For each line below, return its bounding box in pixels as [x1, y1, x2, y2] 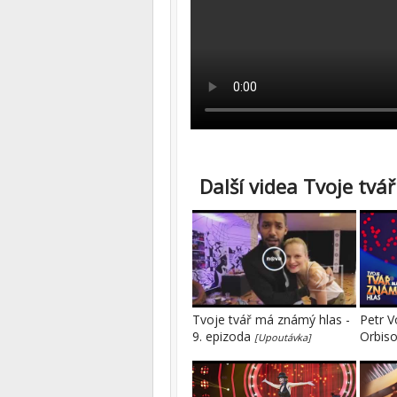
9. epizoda [192, 328, 254, 345]
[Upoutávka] [254, 331, 311, 344]
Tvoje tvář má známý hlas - [192, 311, 350, 328]
